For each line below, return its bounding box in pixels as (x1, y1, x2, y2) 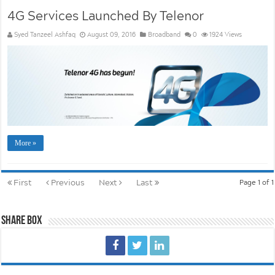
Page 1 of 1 (239, 176, 274, 187)
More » (15, 138, 37, 147)
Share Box (1, 214, 43, 227)
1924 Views (209, 29, 242, 40)
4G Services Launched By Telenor (7, 6, 204, 26)
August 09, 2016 (87, 29, 136, 40)
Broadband (148, 29, 181, 40)
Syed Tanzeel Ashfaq (14, 29, 76, 40)
